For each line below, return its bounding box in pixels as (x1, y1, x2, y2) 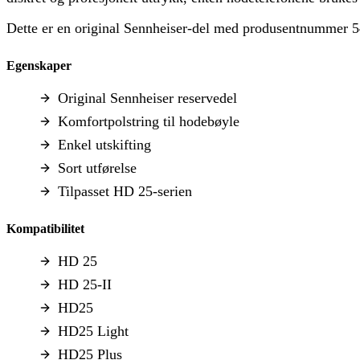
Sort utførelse (58, 159, 137, 176)
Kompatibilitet (6, 221, 84, 235)
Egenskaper (6, 59, 72, 73)
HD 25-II (58, 276, 112, 292)
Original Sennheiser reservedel (58, 89, 237, 106)
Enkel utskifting (58, 136, 151, 153)
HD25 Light (58, 322, 129, 339)
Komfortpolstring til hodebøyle (58, 112, 239, 129)
